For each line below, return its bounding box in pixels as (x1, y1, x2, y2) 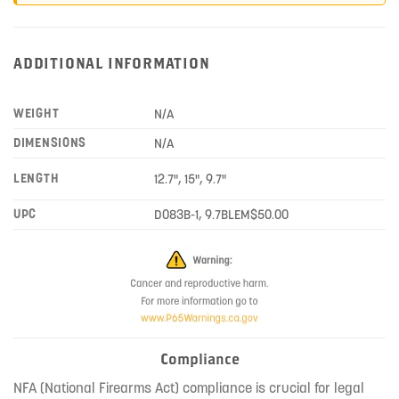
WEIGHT (13, 105, 60, 122)
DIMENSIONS (13, 134, 87, 151)
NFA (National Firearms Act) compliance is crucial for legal (13, 379, 364, 397)
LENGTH (13, 170, 60, 187)
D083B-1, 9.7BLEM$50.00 (154, 207, 289, 224)
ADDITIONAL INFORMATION (13, 54, 210, 72)
